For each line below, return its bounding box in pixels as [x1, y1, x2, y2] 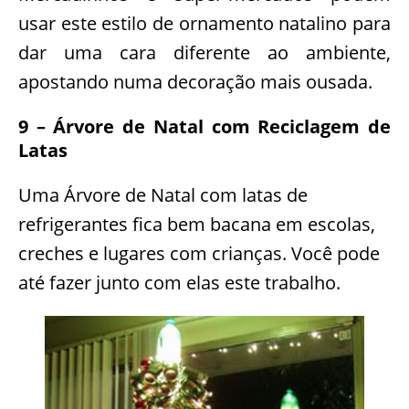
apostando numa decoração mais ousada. [18, 68, 372, 94]
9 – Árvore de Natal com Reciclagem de [18, 113, 391, 139]
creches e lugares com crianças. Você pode [18, 240, 380, 266]
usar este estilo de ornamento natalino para [18, 10, 391, 36]
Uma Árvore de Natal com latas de [18, 182, 308, 207]
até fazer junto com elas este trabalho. [18, 269, 341, 295]
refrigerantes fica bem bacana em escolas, [18, 211, 375, 236]
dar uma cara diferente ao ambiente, [18, 39, 391, 65]
